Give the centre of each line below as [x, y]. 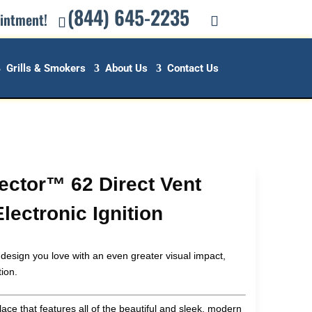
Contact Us [193, 68]
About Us [126, 68]
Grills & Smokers [46, 68]
